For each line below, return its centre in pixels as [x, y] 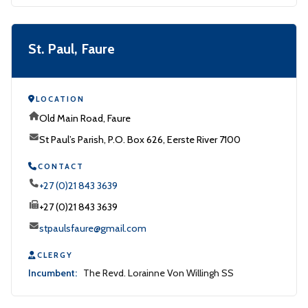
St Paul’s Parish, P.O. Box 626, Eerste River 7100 [140, 140]
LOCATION [60, 99]
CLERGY [55, 255]
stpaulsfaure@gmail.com [93, 228]
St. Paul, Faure [71, 49]
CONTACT [61, 166]
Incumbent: [53, 273]
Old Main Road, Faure [85, 118]
